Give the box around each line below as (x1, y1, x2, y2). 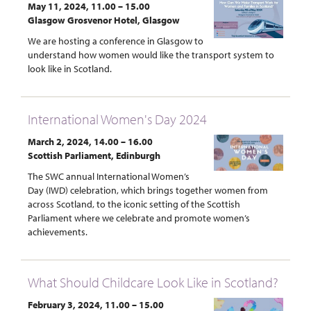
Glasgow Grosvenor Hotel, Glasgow (28, 13, 180, 26)
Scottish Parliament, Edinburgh (28, 149, 160, 162)
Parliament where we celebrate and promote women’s (28, 211, 250, 224)
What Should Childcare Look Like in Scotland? (28, 273, 278, 291)
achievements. (28, 225, 87, 238)
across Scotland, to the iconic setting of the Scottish (28, 197, 240, 210)
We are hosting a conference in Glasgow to (28, 34, 203, 47)
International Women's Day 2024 (28, 110, 207, 128)
